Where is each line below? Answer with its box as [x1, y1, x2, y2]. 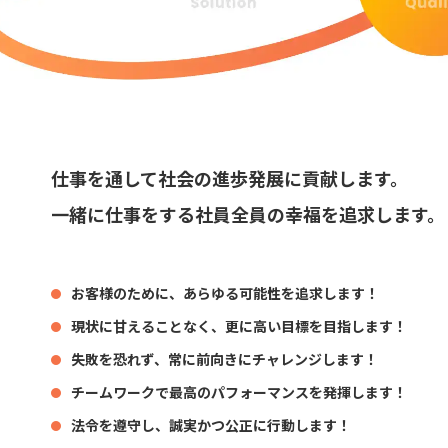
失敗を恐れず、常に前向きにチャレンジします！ [71, 349, 379, 370]
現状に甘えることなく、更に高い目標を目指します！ [71, 316, 408, 337]
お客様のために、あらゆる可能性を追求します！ [71, 283, 380, 304]
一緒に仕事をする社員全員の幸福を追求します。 [51, 201, 446, 228]
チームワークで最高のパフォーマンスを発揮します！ [71, 382, 408, 403]
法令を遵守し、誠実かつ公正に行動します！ [71, 415, 352, 436]
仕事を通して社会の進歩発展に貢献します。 [51, 165, 409, 192]
